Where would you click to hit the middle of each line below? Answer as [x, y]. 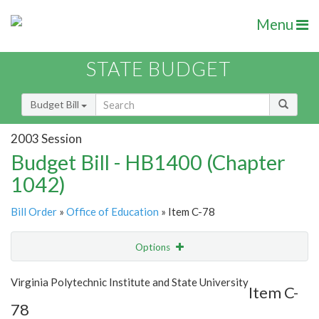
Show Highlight [116, 276]
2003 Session [46, 138]
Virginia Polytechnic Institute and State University [130, 282]
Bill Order [34, 212]
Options [154, 247]
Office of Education [113, 212]
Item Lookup [42, 306]
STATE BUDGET [158, 69]
